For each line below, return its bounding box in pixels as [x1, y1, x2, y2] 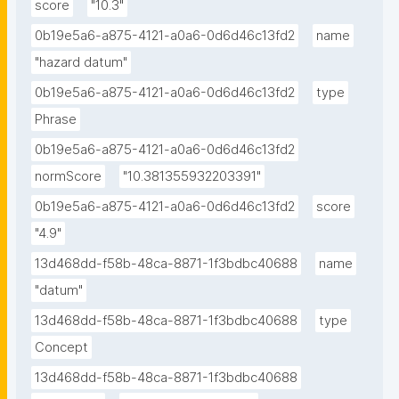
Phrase [35, 111, 77, 128]
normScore [35, 168, 102, 185]
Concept [35, 339, 88, 356]
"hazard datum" [35, 54, 127, 71]
